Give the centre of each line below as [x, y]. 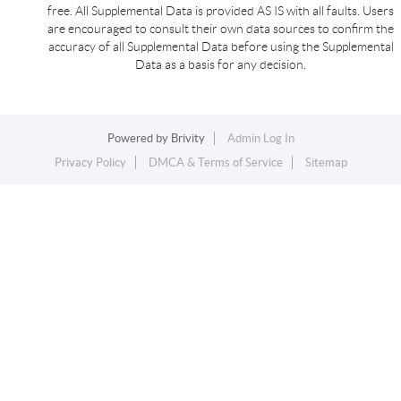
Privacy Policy [90, 162]
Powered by [139, 138]
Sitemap [326, 162]
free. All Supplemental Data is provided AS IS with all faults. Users [221, 10]
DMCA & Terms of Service [215, 162]
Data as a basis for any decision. [221, 64]
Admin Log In [260, 138]
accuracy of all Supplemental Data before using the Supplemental [221, 46]
